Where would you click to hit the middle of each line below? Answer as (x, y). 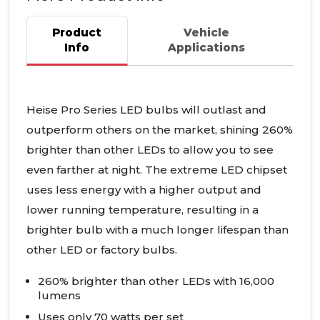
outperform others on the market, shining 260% (160, 130)
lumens (59, 296)
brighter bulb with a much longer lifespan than (157, 230)
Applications (206, 48)
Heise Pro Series (73, 110)
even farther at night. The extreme (124, 170)
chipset (265, 170)
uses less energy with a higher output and (144, 190)
